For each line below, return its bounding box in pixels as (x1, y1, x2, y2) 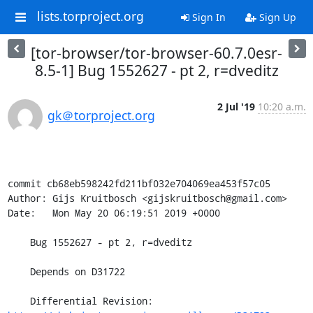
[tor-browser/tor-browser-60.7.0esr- (31, 43, 282, 63)
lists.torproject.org (36, 8, 144, 25)
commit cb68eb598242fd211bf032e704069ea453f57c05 (7, 177, 270, 190)
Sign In (189, 10, 226, 24)
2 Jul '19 (217, 100, 255, 113)
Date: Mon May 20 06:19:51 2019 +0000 (7, 206, 220, 219)
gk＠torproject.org (47, 107, 155, 124)
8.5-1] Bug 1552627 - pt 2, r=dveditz (34, 61, 279, 80)
